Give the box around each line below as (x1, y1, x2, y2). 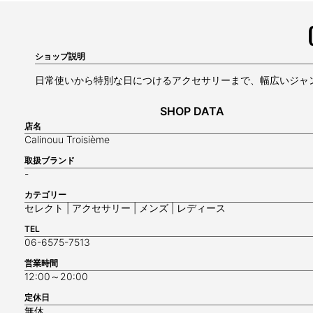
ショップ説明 (35, 51, 85, 61)
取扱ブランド (24, 155, 75, 166)
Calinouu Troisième (24, 133, 110, 145)
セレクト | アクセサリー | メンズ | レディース (24, 202, 226, 214)
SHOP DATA (160, 104, 224, 118)
